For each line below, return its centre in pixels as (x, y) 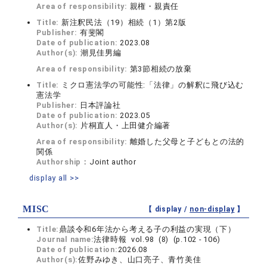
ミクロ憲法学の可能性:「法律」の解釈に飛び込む (153, 85)
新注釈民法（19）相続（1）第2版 (124, 22)
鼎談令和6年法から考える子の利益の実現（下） (148, 229)
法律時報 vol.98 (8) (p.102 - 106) (157, 239)
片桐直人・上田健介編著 (125, 125)
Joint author (113, 162)
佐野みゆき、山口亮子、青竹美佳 (140, 260)
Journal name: (65, 239)
